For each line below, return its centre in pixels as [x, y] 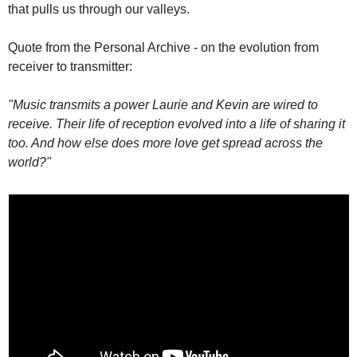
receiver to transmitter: [70, 67]
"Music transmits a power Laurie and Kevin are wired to [163, 105]
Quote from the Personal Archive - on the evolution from [163, 47]
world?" [29, 162]
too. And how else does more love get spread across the [165, 143]
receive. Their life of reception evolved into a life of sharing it [176, 124]
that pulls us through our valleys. [98, 9]
